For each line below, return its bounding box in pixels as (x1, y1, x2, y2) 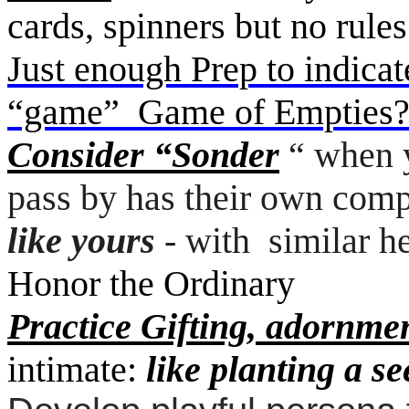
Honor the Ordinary (7, 263, 295, 304)
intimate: (7, 349, 146, 390)
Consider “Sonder (7, 134, 279, 175)
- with (155, 220, 259, 261)
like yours (7, 220, 155, 261)
